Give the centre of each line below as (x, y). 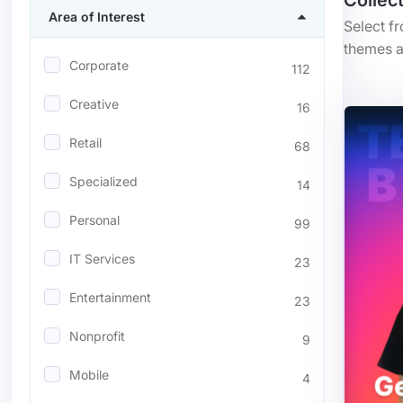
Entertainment (110, 297)
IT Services (102, 259)
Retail (85, 143)
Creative (94, 104)
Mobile (89, 375)
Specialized (103, 181)
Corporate (99, 65)
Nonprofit (97, 336)
